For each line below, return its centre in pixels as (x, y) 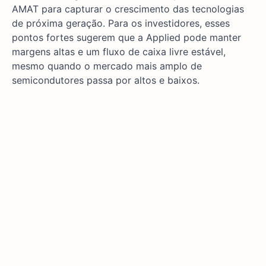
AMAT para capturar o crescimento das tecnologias (128, 9)
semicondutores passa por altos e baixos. (106, 80)
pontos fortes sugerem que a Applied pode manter (126, 38)
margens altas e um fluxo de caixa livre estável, (119, 52)
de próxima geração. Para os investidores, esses (121, 23)
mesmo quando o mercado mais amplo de (107, 66)
